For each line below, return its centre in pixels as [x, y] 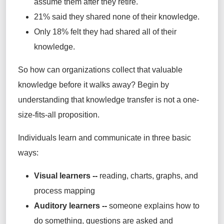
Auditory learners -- [70, 206]
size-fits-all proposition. [59, 115]
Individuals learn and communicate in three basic [104, 138]
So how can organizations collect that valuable [100, 70]
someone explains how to [153, 206]
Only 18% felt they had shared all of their [105, 32]
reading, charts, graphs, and [148, 176]
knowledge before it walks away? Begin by [93, 85]
